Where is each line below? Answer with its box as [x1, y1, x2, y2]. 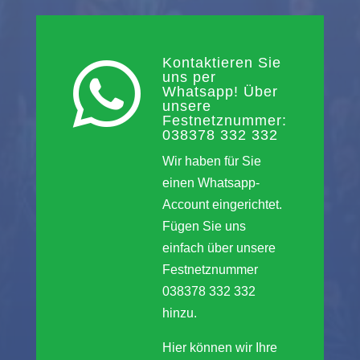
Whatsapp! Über [162, 83, 278, 100]
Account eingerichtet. [162, 197, 282, 211]
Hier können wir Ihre [162, 340, 277, 354]
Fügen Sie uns [162, 219, 246, 233]
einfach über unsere [162, 240, 276, 255]
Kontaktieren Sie [162, 54, 281, 71]
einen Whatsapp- [162, 175, 260, 190]
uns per [162, 68, 216, 85]
